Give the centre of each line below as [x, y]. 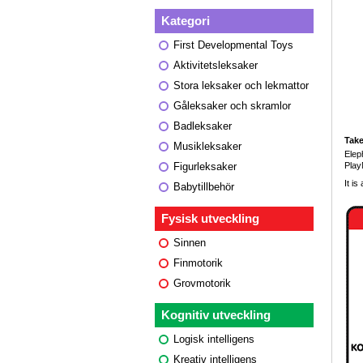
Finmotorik [198, 263]
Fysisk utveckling [210, 219]
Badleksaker [203, 126]
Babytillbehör [204, 187]
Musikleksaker [207, 147]
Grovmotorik [202, 284]
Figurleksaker [205, 167]
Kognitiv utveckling [216, 315]
